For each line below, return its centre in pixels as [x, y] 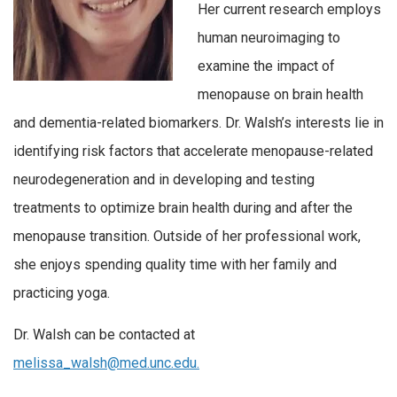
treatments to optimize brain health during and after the [183, 207]
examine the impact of [267, 66]
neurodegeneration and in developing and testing [164, 179]
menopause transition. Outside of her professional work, [187, 236]
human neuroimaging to [269, 37]
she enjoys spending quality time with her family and [175, 264]
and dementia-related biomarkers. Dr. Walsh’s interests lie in [198, 122]
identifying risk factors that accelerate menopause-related [193, 151]
